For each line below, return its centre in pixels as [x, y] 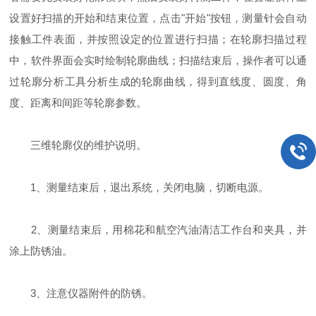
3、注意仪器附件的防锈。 [81, 293]
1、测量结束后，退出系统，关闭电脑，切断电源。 [139, 187]
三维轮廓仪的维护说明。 [78, 145]
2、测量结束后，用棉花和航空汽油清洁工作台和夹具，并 [158, 230]
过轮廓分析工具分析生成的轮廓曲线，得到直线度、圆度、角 [158, 81]
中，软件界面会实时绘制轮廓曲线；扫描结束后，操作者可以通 [158, 60]
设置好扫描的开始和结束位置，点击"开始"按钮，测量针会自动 [158, 18]
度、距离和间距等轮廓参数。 [78, 103]
